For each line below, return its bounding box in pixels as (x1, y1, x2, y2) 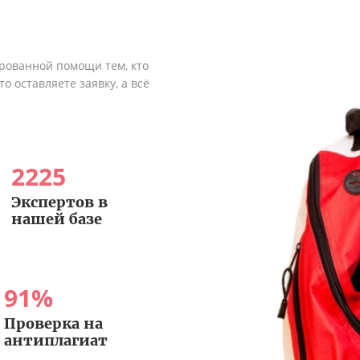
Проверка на (3, 314, 103, 333)
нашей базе (10, 210, 102, 228)
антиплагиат (3, 331, 108, 350)
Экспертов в (10, 193, 108, 211)
